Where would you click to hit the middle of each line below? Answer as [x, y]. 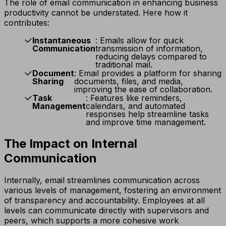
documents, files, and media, [129, 81]
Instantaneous [62, 40]
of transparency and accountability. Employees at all [104, 201]
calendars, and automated [135, 106]
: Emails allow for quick [139, 40]
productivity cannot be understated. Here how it [96, 12]
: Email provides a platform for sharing [148, 73]
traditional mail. [124, 64]
